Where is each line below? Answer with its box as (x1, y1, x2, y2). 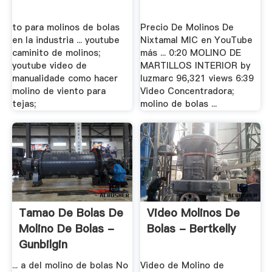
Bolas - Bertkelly (147, 220, 236, 236)
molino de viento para (12, 85, 106, 97)
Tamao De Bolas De (18, 205, 123, 220)
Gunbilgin (18, 236, 67, 252)
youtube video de (12, 59, 87, 72)
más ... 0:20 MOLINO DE (140, 47, 242, 59)
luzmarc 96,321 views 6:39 (140, 72, 254, 84)
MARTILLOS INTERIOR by (140, 59, 251, 72)
